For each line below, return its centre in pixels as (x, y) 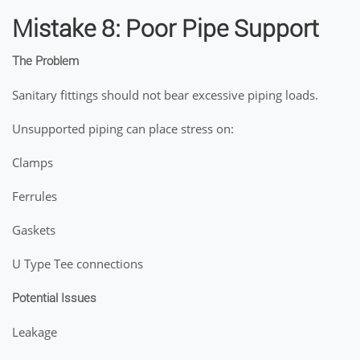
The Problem (45, 61)
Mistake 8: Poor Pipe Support (166, 29)
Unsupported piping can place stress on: (123, 129)
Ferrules (35, 196)
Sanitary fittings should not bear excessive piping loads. (165, 95)
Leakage (35, 332)
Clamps (33, 162)
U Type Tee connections (78, 264)
